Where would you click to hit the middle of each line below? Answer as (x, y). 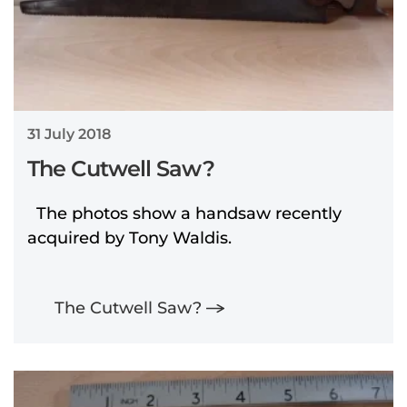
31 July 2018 (69, 134)
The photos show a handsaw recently (184, 213)
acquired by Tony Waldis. (129, 238)
